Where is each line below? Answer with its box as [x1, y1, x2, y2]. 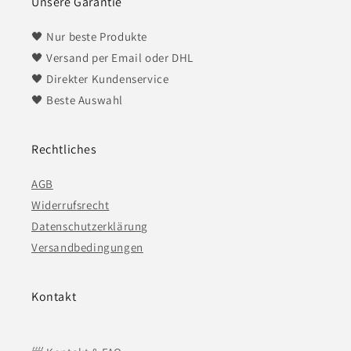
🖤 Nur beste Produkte [31, 29, 147, 44]
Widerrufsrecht [31, 197, 110, 212]
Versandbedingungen [31, 240, 143, 255]
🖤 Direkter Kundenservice [31, 71, 169, 86]
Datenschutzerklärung [31, 219, 148, 233]
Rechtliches [31, 141, 97, 157]
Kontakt [31, 288, 77, 305]
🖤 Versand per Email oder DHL [31, 50, 194, 65]
